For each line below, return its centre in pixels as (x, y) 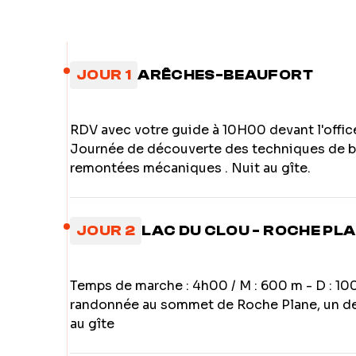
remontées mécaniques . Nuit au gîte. (190, 168)
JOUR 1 (104, 75)
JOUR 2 (106, 231)
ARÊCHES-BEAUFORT (225, 75)
